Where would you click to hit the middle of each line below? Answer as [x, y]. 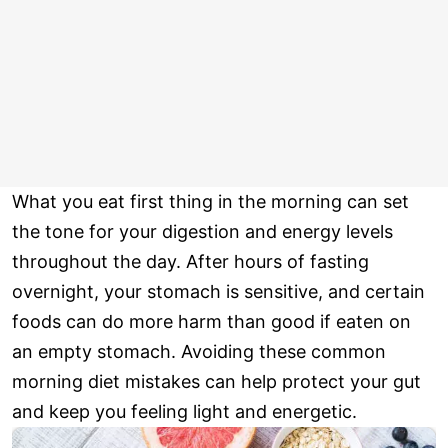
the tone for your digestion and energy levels [202, 232]
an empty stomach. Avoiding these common [199, 352]
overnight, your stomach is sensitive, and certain [218, 292]
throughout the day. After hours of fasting [190, 262]
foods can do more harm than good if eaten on [211, 322]
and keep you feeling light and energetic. [184, 412]
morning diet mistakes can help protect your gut [216, 382]
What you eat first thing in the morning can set [210, 202]
